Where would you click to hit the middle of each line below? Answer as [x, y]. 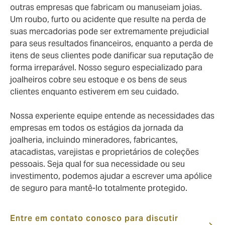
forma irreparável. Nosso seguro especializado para [106, 68]
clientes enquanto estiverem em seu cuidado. [94, 92]
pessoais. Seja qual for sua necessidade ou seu [97, 164]
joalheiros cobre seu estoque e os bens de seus [98, 80]
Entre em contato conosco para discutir [94, 218]
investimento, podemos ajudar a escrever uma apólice [111, 176]
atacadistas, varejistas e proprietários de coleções [104, 152]
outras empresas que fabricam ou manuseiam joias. [106, 7]
